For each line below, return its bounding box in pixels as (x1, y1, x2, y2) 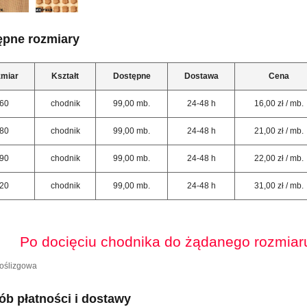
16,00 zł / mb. (254, 98, 304, 108)
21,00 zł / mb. (254, 125, 304, 136)
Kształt (51, 71, 79, 81)
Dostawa (184, 71, 219, 81)
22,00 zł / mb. (254, 153, 304, 163)
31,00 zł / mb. (254, 180, 304, 191)
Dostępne (112, 71, 151, 81)
